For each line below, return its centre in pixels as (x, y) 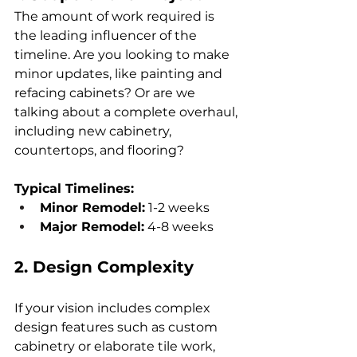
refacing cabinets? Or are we (106, 92)
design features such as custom (118, 327)
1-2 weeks (177, 207)
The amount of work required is (116, 16)
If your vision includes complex (114, 308)
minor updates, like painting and (120, 73)
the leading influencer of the (107, 35)
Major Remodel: (92, 226)
